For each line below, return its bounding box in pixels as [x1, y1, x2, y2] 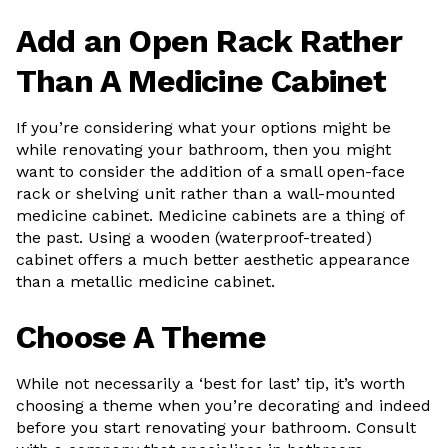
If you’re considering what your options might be [16, 118, 391, 137]
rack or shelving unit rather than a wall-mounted [16, 184, 396, 203]
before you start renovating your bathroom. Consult [16, 418, 416, 437]
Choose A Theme [16, 318, 266, 356]
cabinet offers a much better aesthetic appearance [16, 250, 410, 269]
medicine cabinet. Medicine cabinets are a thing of [16, 206, 404, 225]
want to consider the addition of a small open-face [16, 162, 405, 181]
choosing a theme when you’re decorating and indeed [16, 396, 431, 415]
